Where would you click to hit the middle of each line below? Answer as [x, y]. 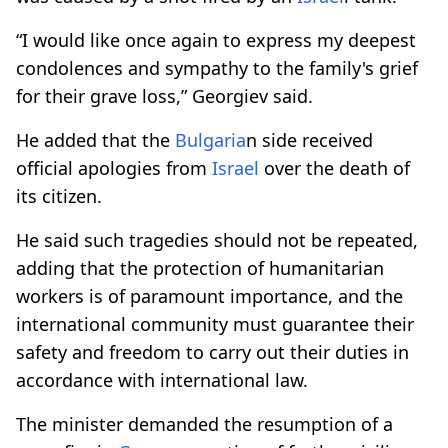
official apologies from [114, 167]
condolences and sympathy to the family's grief [217, 67]
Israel [235, 167]
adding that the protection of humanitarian [200, 267]
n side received [309, 139]
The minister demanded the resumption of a [204, 423]
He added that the [95, 139]
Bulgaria [210, 139]
